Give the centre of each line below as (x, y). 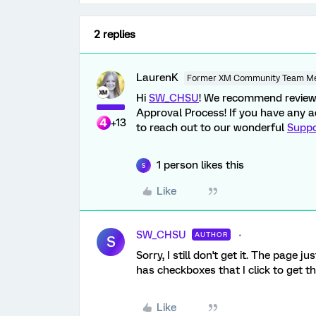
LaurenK (157, 78)
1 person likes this (200, 165)
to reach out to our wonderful (212, 128)
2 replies (115, 35)
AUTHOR (211, 235)
